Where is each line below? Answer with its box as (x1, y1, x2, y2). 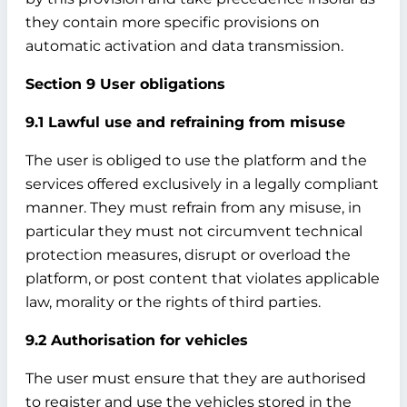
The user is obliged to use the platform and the (25, 152, 367, 169)
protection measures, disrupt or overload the (25, 246, 351, 263)
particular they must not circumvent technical (25, 223, 362, 240)
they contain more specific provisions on (25, 14, 320, 31)
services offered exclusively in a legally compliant (25, 175, 379, 193)
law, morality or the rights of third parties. (25, 293, 321, 311)
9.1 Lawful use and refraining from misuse (25, 114, 345, 131)
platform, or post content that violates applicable (25, 270, 380, 287)
